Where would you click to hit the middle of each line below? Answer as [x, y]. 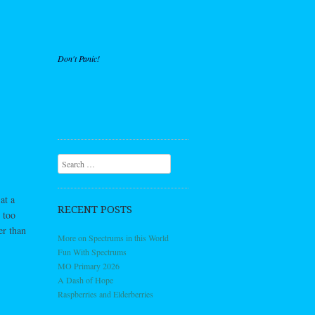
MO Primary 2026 [89, 266]
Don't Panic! [79, 58]
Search [69, 161]
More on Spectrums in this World [113, 238]
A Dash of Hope [85, 280]
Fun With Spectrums [92, 252]
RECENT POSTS [95, 210]
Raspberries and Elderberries [105, 294]
